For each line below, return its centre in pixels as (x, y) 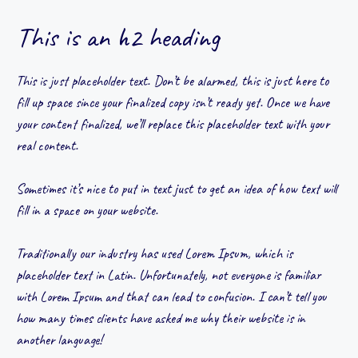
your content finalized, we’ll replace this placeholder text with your (173, 123)
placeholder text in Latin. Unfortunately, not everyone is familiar (168, 274)
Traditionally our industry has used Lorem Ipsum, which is (154, 253)
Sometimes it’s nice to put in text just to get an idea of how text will (177, 188)
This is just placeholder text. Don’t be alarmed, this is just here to (172, 80)
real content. (47, 145)
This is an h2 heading (117, 37)
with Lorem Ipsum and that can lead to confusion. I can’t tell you (171, 296)
